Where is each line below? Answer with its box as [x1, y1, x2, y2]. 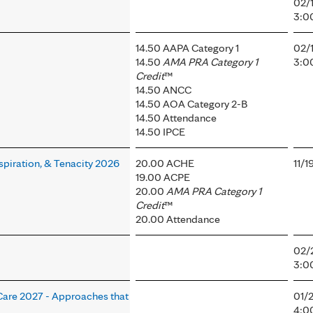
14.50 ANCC [136, 83, 191, 97]
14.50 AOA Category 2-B [136, 97, 247, 111]
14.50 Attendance [136, 111, 217, 125]
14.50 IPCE [136, 125, 185, 139]
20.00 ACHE [136, 156, 194, 170]
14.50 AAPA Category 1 [136, 41, 239, 55]
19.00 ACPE [136, 170, 190, 184]
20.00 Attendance [136, 212, 220, 226]
